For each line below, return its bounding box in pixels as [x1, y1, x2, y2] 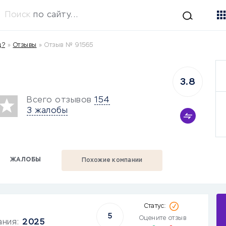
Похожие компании [81, 157, 143, 163]
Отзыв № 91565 [44, 42, 93, 48]
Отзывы [13, 42, 37, 48]
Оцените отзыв [139, 215, 187, 221]
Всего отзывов [27, 96, 92, 104]
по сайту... [33, 11, 78, 19]
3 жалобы [27, 106, 68, 115]
